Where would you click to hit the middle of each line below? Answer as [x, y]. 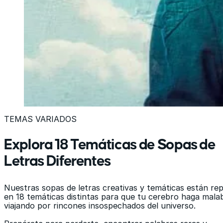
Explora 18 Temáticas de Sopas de [110, 145]
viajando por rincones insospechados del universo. [100, 205]
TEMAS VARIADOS [40, 119]
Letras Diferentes [57, 161]
